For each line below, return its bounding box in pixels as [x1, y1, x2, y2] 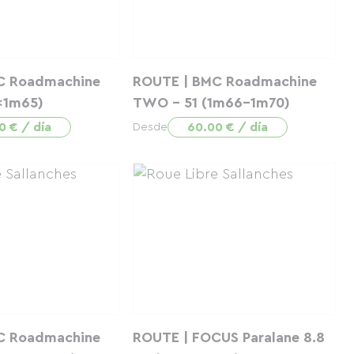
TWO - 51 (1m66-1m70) [132, 96, 290, 110]
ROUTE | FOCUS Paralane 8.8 [132, 330, 325, 345]
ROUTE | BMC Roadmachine [132, 74, 317, 88]
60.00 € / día [186, 121, 268, 134]
